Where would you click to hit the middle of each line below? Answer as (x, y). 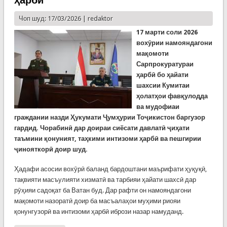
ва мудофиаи (158, 107)
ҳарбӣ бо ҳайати (162, 75)
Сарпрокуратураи (165, 64)
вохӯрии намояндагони (174, 43)
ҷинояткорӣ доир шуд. (51, 149)
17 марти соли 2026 (167, 32)
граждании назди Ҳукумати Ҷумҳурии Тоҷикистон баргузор (109, 117)
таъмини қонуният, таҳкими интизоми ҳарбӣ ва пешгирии (107, 139)
